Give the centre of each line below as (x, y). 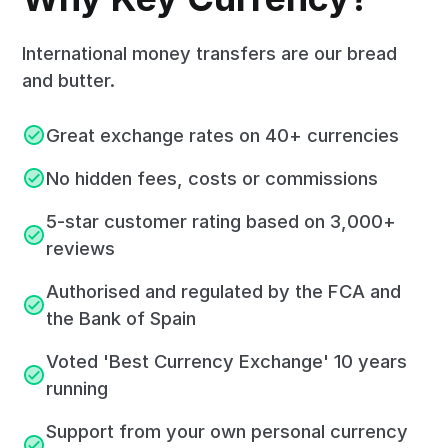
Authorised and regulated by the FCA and (224, 290)
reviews (81, 247)
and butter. (69, 79)
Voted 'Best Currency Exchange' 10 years (227, 360)
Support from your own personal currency (227, 430)
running (77, 387)
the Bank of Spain (121, 317)
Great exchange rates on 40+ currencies (223, 134)
